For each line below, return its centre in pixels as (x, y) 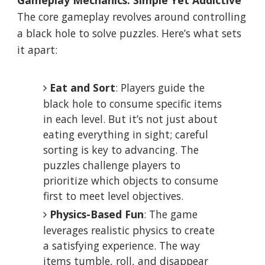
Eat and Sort (82, 88)
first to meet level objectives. (113, 196)
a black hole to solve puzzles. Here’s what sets (129, 33)
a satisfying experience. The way (121, 246)
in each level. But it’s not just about (130, 119)
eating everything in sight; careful (125, 135)
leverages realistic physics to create (129, 230)
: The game (170, 214)
